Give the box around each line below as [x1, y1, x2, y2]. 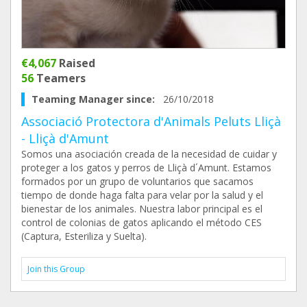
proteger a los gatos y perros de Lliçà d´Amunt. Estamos [21, 161, 271, 174]
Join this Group [27, 263, 85, 275]
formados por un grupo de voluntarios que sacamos [21, 175, 254, 188]
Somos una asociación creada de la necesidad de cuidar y [21, 147, 277, 160]
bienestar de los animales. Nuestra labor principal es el [21, 202, 262, 215]
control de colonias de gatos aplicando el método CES [21, 216, 262, 229]
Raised [56, 56, 95, 71]
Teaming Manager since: [32, 93, 163, 106]
